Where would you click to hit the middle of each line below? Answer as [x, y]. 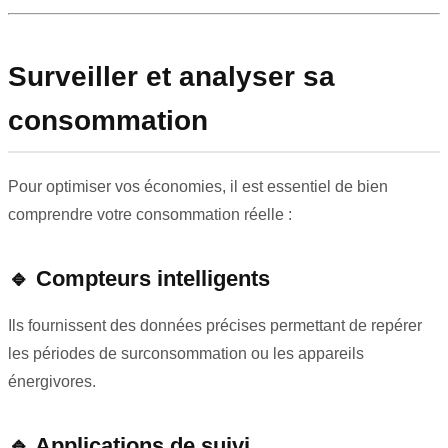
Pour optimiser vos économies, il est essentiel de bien [198, 187]
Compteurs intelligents [153, 279]
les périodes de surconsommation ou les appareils [186, 354]
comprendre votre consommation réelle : [150, 215]
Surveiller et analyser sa [171, 77]
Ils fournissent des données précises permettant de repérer [215, 326]
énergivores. [52, 382]
